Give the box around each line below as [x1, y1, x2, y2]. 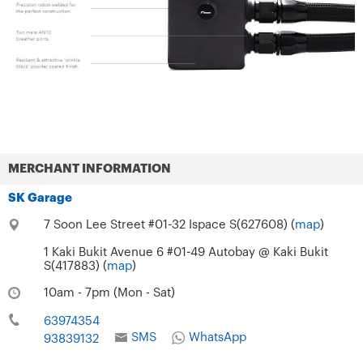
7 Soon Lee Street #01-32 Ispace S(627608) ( [43, 218, 295, 231]
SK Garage [8, 191, 72, 204]
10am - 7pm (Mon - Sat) [43, 286, 175, 299]
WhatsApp [188, 331, 246, 344]
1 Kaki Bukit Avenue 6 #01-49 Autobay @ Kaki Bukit [43, 246, 328, 258]
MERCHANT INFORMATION [8, 162, 171, 175]
